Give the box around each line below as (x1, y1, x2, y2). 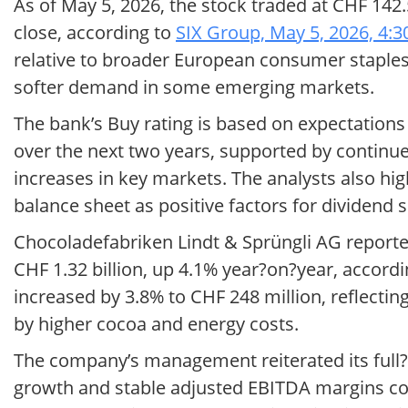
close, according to (14, 20, 176, 46)
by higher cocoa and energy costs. (14, 311, 299, 337)
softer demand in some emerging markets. (14, 75, 374, 100)
